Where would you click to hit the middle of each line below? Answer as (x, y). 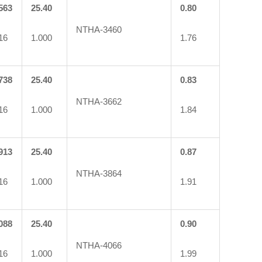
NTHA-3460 (99, 29)
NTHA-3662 (99, 101)
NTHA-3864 (99, 173)
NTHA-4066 (99, 245)
